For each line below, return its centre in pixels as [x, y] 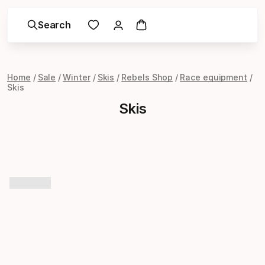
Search [54, 25]
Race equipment [214, 77]
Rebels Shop [147, 77]
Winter [77, 77]
